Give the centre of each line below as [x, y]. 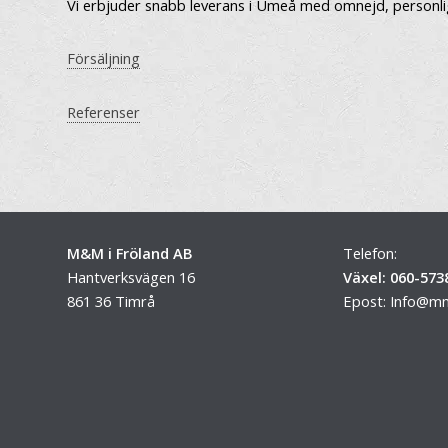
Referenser [104, 111]
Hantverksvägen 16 [131, 277]
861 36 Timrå [111, 301]
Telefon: [369, 253]
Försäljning [104, 58]
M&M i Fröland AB [130, 253]
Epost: [366, 301]
